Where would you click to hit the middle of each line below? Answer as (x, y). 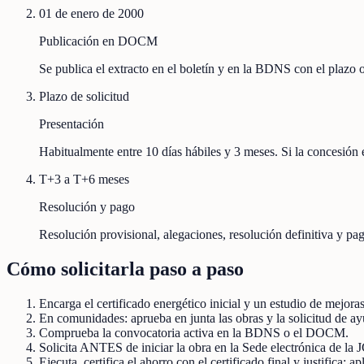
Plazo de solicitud (84, 97)
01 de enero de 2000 (91, 14)
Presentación (71, 124)
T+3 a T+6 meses (84, 180)
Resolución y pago (87, 207)
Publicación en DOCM (98, 41)
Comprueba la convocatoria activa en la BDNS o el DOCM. (194, 333)
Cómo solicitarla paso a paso (125, 269)
